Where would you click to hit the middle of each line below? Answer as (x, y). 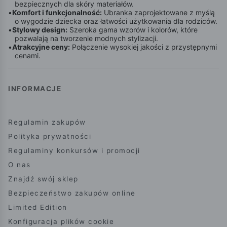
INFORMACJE (35, 89)
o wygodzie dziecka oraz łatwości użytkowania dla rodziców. (116, 21)
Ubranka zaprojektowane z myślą (158, 13)
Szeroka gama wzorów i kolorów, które (133, 30)
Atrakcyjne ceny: (41, 47)
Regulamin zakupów (47, 122)
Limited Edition (38, 207)
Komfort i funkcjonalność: (57, 13)
